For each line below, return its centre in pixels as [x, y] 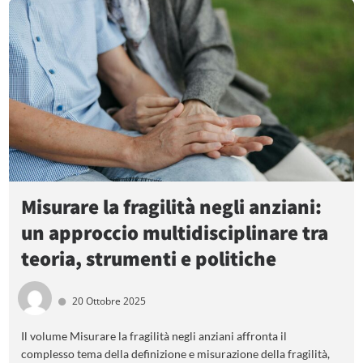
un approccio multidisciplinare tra [175, 232]
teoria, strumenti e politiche [149, 258]
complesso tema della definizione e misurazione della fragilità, [176, 354]
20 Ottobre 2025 [109, 301]
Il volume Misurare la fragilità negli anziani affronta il [154, 336]
